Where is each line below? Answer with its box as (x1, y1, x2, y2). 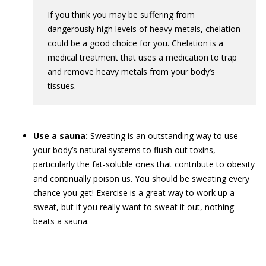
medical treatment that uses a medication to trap (47, 52, 237, 63)
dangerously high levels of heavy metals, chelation (47, 23, 240, 34)
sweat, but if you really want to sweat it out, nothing (33, 201, 234, 213)
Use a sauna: (33, 130, 88, 141)
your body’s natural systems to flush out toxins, (33, 144, 216, 156)
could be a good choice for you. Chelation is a (47, 37, 223, 49)
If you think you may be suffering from (47, 9, 195, 20)
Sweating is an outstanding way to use (88, 130, 238, 141)
